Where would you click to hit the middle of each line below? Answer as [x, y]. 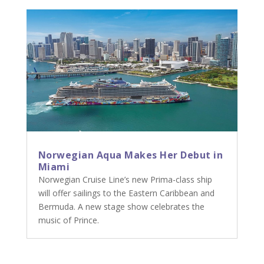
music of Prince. [68, 220]
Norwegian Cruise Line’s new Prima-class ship [125, 180]
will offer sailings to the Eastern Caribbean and [126, 193]
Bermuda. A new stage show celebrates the [121, 207]
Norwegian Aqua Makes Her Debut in [131, 155]
